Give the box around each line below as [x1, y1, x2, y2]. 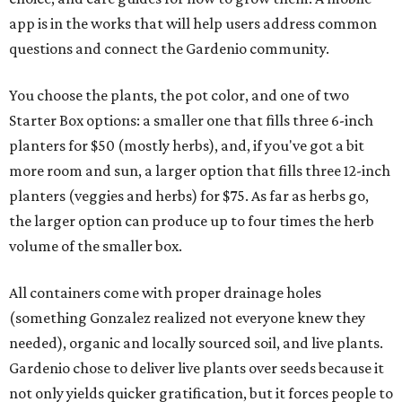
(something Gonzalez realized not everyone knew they [9, 309, 365, 328]
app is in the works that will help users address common [9, 14, 377, 33]
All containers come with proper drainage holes [9, 284, 321, 302]
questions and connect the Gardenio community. [9, 39, 329, 58]
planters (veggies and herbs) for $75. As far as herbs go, [9, 187, 369, 205]
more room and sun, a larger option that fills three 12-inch [9, 162, 390, 180]
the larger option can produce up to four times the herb [9, 212, 374, 231]
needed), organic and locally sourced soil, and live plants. [9, 334, 383, 353]
